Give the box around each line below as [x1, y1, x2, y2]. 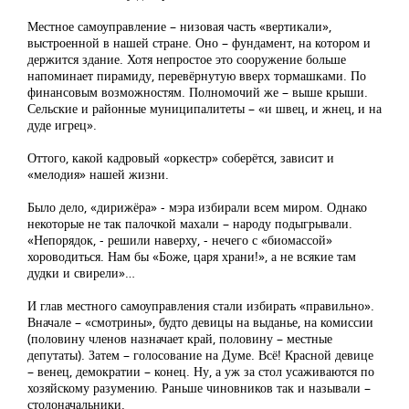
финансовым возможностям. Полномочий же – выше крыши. [27, 83, 368, 101]
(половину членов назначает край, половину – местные [27, 330, 332, 348]
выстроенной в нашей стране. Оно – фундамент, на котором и [27, 34, 371, 52]
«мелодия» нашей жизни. [27, 165, 169, 184]
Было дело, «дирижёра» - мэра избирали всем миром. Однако [27, 198, 367, 216]
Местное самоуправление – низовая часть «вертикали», [27, 17, 331, 36]
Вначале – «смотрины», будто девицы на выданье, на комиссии [27, 313, 373, 331]
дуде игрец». [27, 116, 97, 134]
